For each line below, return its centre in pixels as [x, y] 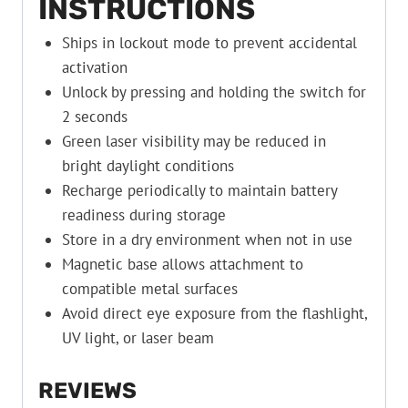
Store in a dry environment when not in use [207, 240]
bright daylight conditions [148, 166]
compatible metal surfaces [149, 289]
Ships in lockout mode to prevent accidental [209, 43]
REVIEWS [87, 390]
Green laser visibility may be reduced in [194, 142]
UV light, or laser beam [138, 338]
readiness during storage [143, 215]
